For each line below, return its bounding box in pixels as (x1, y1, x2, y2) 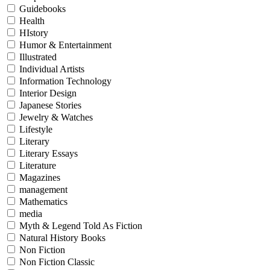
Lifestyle (19, 124, 52, 134)
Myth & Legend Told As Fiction (19, 221, 142, 231)
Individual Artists (19, 64, 84, 74)
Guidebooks (19, 4, 66, 14)
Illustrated (19, 52, 57, 62)
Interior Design (19, 88, 77, 98)
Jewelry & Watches (19, 112, 93, 122)
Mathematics (19, 196, 67, 207)
